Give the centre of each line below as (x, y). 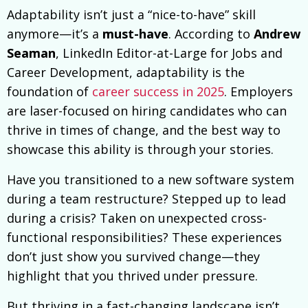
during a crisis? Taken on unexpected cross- (137, 218)
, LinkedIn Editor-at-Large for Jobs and (169, 53)
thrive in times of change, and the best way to (144, 130)
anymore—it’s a (53, 34)
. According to (211, 34)
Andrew (277, 34)
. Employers (258, 92)
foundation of (48, 92)
